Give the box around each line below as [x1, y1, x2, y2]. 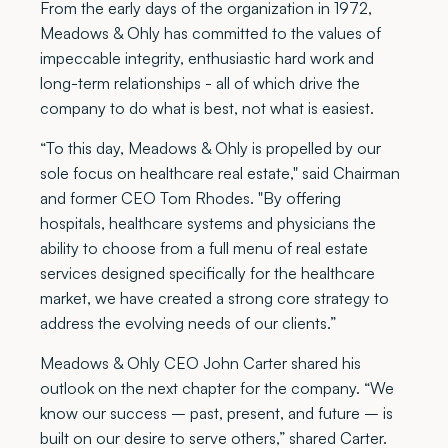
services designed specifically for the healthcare [39, 262, 375, 283]
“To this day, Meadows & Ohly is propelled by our [39, 137, 381, 158]
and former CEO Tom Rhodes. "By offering [39, 187, 341, 208]
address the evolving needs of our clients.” [39, 312, 336, 333]
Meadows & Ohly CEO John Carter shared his [39, 352, 361, 373]
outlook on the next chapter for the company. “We [39, 377, 394, 398]
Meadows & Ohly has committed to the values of [39, 22, 381, 43]
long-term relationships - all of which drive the [39, 72, 360, 93]
